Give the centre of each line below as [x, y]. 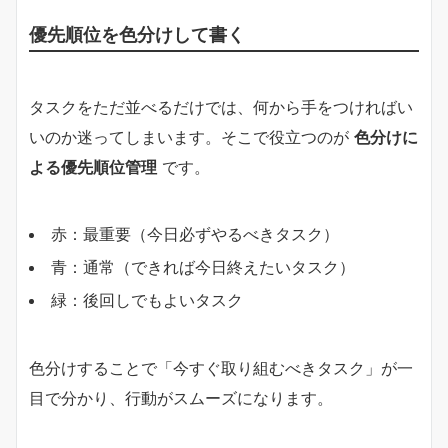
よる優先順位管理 [93, 166]
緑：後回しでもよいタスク [147, 299]
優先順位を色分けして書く [137, 33]
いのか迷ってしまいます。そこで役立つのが [191, 136]
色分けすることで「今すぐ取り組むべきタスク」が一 [221, 367]
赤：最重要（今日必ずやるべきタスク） [195, 233]
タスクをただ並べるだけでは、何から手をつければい [221, 106]
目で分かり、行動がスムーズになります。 [181, 397]
